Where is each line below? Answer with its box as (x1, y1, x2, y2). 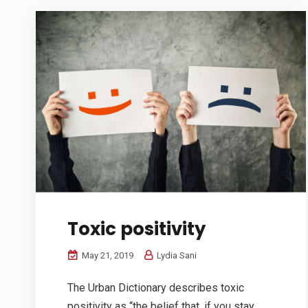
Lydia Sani (155, 250, 197, 261)
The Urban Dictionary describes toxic (67, 280, 244, 294)
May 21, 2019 (80, 250, 133, 261)
